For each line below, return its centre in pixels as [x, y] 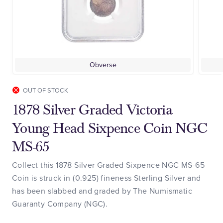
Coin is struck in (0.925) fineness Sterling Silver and [107, 177]
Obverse [103, 64]
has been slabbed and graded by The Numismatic [102, 190]
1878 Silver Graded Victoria [92, 110]
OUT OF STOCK [46, 90]
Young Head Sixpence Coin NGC [110, 128]
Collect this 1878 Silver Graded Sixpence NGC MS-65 [108, 165]
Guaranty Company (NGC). [60, 203]
